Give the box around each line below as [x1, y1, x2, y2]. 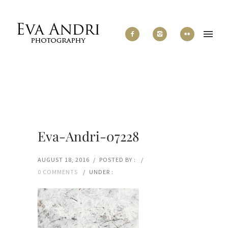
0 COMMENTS [38, 168, 78, 176]
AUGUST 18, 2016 [38, 156, 90, 163]
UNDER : [89, 168, 113, 176]
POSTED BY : [99, 156, 137, 163]
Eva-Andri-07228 [38, 127, 139, 145]
